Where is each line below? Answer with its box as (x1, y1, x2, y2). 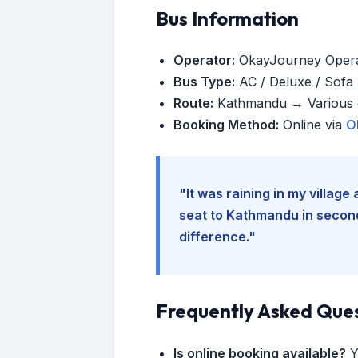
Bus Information (156, 6, 299, 30)
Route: (173, 95, 214, 112)
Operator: (173, 52, 236, 69)
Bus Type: (173, 74, 236, 90)
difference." (179, 229, 256, 245)
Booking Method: (173, 117, 280, 133)
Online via (279, 117, 347, 133)
